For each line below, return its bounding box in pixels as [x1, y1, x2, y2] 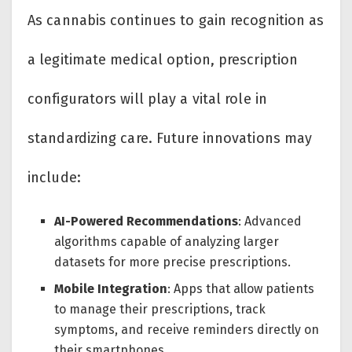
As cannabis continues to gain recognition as [27, 12, 324, 30]
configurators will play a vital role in [27, 90, 267, 108]
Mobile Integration [54, 281, 168, 297]
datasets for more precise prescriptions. [54, 255, 291, 270]
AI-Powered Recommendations [54, 214, 239, 229]
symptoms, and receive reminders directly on [54, 322, 320, 338]
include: [27, 169, 81, 187]
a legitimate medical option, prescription [27, 51, 299, 69]
